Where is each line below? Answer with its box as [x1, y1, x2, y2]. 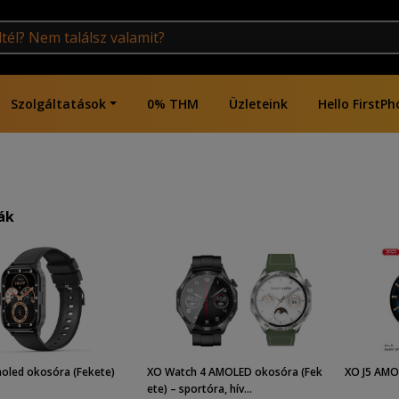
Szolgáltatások [11, 95, 106, 112]
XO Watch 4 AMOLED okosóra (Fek [147, 364, 323, 379]
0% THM [146, 95, 199, 112]
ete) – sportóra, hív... [147, 381, 253, 396]
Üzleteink [228, 95, 288, 112]
